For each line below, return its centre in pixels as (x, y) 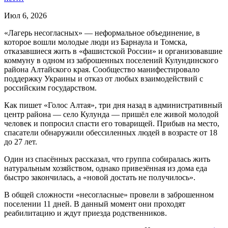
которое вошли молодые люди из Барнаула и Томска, (96, 42)
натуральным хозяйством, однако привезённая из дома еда (106, 168)
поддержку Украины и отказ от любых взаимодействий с (104, 78)
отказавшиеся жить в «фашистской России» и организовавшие (113, 51)
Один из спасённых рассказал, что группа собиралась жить (107, 159)
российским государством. (50, 88)
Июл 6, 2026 (25, 15)
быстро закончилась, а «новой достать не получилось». (100, 177)
